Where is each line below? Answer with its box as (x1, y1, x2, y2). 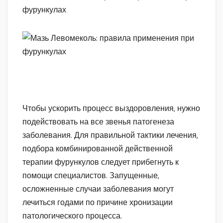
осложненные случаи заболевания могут (22, 184, 174, 195)
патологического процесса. (22, 211, 122, 222)
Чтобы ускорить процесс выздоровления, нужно (22, 103, 200, 114)
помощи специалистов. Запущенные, (22, 170, 159, 181)
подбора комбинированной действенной (22, 143, 173, 154)
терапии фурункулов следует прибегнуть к (22, 157, 179, 168)
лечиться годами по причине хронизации (22, 197, 173, 208)
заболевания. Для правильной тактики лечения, (22, 130, 198, 141)
